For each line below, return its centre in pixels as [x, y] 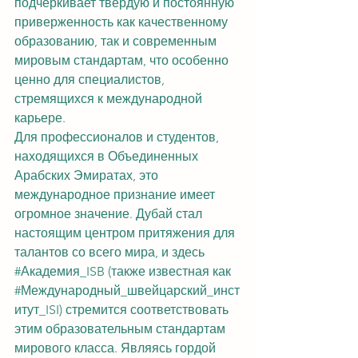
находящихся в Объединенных [108, 156]
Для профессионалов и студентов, [118, 137]
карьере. [40, 118]
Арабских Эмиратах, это [88, 175]
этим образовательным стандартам [121, 329]
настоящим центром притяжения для [126, 233]
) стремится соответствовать [145, 310]
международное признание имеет [116, 195]
